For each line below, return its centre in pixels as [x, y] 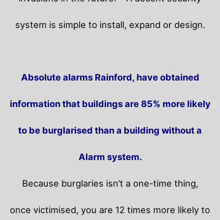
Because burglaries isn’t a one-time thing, [110, 183]
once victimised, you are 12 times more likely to [110, 209]
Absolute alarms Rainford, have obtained [110, 77]
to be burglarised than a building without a [110, 130]
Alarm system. [110, 156]
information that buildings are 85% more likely [110, 103]
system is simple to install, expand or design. [110, 24]
